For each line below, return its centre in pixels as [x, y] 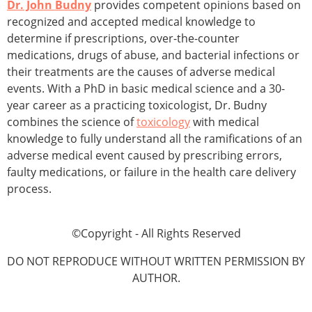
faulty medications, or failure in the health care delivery [151, 172]
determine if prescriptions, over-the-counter [123, 39]
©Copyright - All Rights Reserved [156, 234]
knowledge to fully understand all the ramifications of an [155, 139]
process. [29, 189]
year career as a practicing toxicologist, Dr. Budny [137, 106]
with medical [225, 122]
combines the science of [72, 122]
